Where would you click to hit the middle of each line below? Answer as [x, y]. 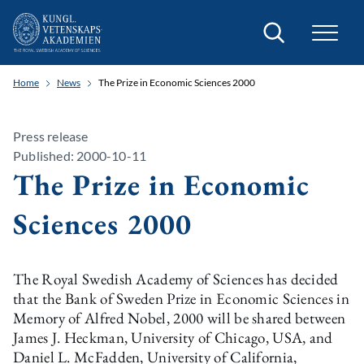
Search [279, 26]
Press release [51, 136]
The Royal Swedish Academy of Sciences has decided [176, 279]
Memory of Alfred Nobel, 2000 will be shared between [180, 318]
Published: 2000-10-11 [80, 156]
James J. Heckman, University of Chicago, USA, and [173, 338]
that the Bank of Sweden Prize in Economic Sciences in [181, 299]
